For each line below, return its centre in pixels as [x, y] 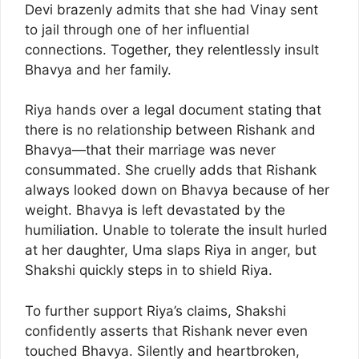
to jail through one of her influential [137, 29]
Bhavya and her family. [98, 69]
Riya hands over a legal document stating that [173, 110]
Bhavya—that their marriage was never [150, 150]
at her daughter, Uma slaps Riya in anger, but [171, 250]
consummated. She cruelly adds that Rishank [171, 170]
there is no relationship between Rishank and [170, 130]
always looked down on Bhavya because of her [177, 190]
